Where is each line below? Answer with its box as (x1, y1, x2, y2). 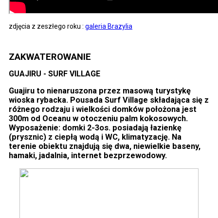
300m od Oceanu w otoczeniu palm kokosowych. (9, 114, 188, 124)
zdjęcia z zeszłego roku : (9, 22, 85, 30)
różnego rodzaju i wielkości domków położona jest (9, 105, 197, 114)
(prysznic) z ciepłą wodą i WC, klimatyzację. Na (9, 132, 182, 142)
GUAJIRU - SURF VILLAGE (9, 69, 102, 78)
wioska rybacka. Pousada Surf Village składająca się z (9, 95, 209, 105)
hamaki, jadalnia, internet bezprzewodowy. (9, 151, 169, 161)
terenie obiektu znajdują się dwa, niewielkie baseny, (9, 142, 200, 151)
